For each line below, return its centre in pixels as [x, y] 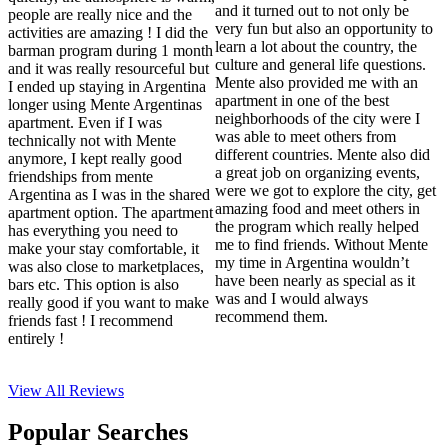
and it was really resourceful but [108, 68]
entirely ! [36, 338]
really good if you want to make [108, 302]
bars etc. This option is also [93, 284]
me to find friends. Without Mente [322, 244]
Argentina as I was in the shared [109, 194]
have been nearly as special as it [315, 280]
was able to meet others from [306, 136]
